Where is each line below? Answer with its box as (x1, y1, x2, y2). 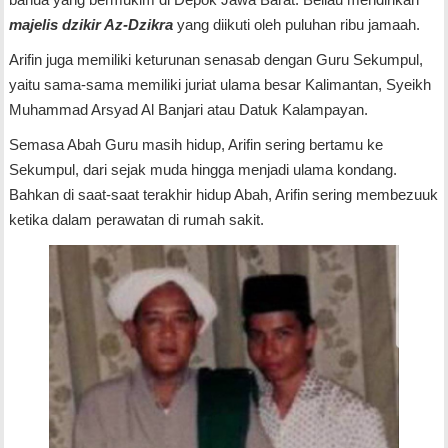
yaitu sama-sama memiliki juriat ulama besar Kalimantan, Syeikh (8, 76, 431, 94)
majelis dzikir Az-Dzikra (8, 16, 173, 34)
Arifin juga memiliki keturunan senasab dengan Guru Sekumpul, (8, 51, 423, 69)
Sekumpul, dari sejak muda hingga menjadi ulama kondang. (8, 161, 397, 179)
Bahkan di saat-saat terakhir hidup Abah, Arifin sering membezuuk (8, 186, 438, 204)
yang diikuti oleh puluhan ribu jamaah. (172, 16, 420, 34)
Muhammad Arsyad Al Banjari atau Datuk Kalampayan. (8, 101, 368, 119)
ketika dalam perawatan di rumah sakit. (8, 211, 264, 229)
